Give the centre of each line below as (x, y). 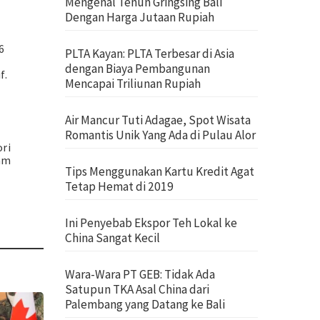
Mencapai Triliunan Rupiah (133, 84)
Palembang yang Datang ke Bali (145, 304)
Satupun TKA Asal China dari (137, 289)
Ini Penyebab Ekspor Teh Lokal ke (151, 223)
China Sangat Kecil (112, 238)
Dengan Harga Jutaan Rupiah (140, 17)
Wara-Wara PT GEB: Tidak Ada (140, 274)
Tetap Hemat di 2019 (119, 186)
